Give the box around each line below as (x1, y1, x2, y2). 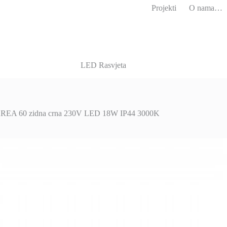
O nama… (189, 4, 223, 12)
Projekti (152, 4, 177, 12)
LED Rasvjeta (80, 61, 126, 69)
